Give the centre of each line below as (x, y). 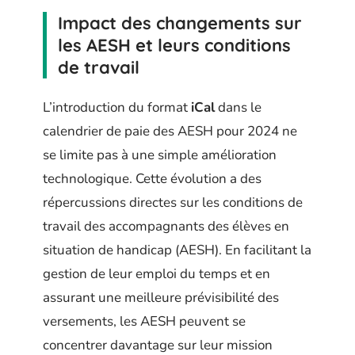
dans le (238, 108)
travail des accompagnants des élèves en (166, 227)
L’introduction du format (117, 108)
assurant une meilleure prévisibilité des (161, 298)
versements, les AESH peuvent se (144, 322)
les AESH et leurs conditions (174, 45)
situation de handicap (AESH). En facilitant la (177, 250)
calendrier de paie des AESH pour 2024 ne (170, 132)
